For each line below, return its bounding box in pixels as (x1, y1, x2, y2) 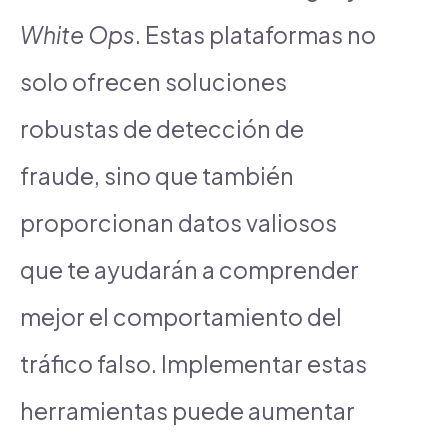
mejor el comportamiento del (20, 301, 342, 331)
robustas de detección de (20, 113, 304, 143)
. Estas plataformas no (135, 19, 376, 49)
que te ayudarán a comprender (20, 254, 359, 284)
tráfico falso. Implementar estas (20, 348, 367, 378)
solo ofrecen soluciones (20, 66, 287, 96)
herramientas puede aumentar (20, 395, 355, 425)
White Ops (20, 19, 135, 49)
